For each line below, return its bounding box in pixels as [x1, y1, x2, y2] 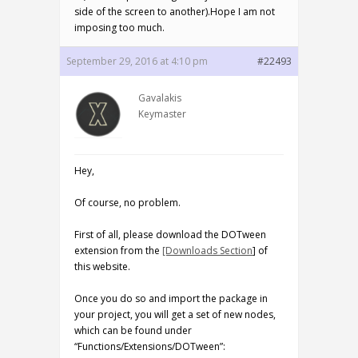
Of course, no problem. [74, 196, 181, 209]
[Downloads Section [162, 244, 253, 257]
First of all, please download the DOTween [74, 228, 266, 241]
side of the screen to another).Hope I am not [74, 5, 275, 18]
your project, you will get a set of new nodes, [74, 308, 276, 321]
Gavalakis [138, 91, 181, 105]
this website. [74, 260, 130, 273]
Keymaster [138, 107, 186, 121]
